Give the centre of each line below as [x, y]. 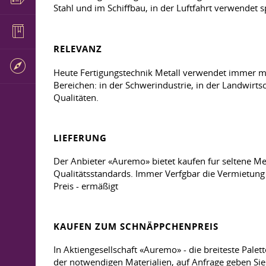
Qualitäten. [76, 97]
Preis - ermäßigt [86, 186]
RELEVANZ [78, 49]
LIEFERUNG [80, 138]
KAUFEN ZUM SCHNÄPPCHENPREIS [136, 227]
